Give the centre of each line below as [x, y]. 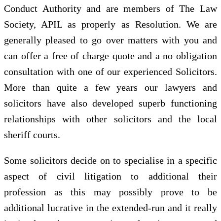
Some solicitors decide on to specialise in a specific [110, 161]
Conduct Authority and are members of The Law [110, 9]
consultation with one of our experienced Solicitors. [110, 72]
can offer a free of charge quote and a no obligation [110, 56]
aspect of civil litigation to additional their [110, 176]
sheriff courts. [32, 135]
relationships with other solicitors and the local [110, 119]
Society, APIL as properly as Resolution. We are [110, 24]
